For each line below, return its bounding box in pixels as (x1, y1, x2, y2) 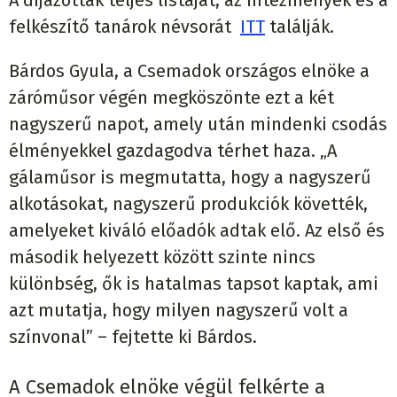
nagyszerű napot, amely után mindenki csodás (9, 113, 387, 136)
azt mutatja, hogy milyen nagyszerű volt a (9, 300, 348, 322)
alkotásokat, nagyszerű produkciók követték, (9, 193, 368, 215)
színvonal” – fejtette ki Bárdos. (9, 326, 266, 348)
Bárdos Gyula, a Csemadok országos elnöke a (9, 60, 370, 82)
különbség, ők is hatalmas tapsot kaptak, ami (9, 273, 378, 295)
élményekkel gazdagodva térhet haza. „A (9, 140, 337, 162)
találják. (265, 16, 343, 38)
